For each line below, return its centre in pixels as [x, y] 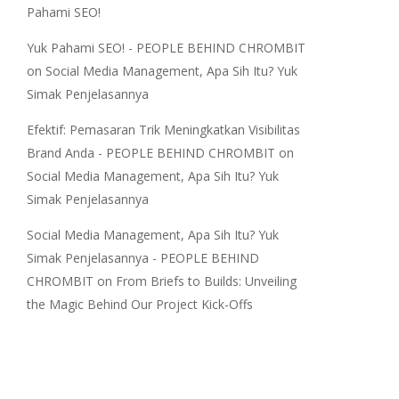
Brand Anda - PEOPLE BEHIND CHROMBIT [151, 153]
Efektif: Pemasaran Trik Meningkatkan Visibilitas [163, 130]
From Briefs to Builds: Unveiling [206, 281]
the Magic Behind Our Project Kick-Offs [139, 304]
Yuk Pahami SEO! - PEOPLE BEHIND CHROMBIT [166, 48]
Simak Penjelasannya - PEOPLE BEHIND [142, 258]
